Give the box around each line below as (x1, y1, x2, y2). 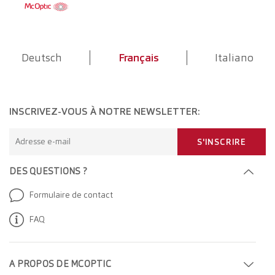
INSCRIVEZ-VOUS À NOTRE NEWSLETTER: (9, 105, 199, 118)
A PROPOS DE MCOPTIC (9, 258, 111, 270)
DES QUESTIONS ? (9, 165, 87, 177)
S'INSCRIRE (197, 136, 246, 147)
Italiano (215, 50, 254, 65)
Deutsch (21, 50, 62, 65)
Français (118, 50, 159, 65)
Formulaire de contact (29, 189, 113, 200)
